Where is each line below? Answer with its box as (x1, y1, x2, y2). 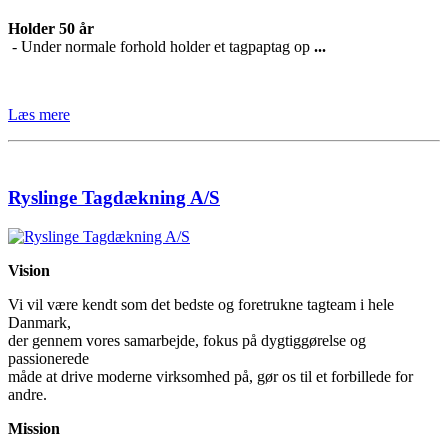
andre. (8, 385, 47, 403)
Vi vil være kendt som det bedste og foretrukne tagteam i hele (8, 295, 394, 313)
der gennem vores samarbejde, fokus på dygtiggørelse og (8, 331, 366, 349)
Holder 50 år (8, 20, 94, 38)
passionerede (8, 349, 89, 367)
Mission (8, 419, 60, 437)
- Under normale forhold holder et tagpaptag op (8, 38, 314, 56)
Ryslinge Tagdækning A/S (8, 186, 220, 208)
